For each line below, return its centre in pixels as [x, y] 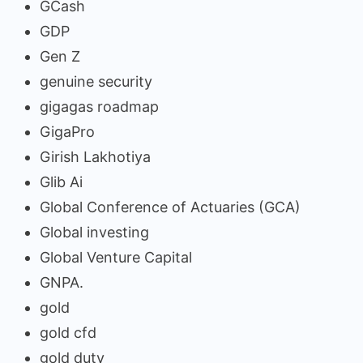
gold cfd [68, 333]
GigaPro [67, 132]
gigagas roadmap [99, 107]
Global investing [94, 233]
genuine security [96, 82]
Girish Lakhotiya [95, 157]
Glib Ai [61, 182]
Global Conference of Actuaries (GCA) [170, 207]
